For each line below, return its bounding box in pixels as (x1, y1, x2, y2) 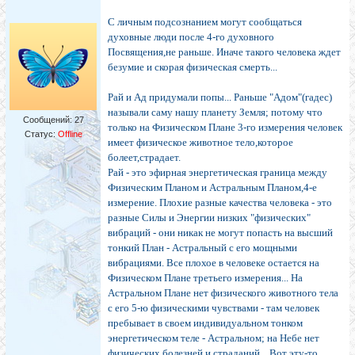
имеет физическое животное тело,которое (108, 136, 293, 149)
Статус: (24, 129, 58, 139)
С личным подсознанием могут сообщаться (108, 16, 302, 29)
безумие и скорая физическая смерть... (108, 61, 277, 74)
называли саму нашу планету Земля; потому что (108, 106, 323, 119)
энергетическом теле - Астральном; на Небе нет (108, 332, 319, 345)
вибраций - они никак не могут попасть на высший (108, 227, 333, 239)
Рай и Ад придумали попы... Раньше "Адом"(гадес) (108, 91, 332, 104)
